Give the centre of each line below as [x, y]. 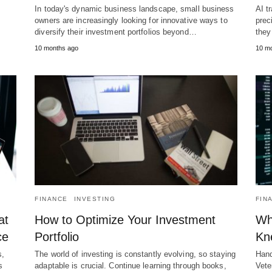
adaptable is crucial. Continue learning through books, [131, 265]
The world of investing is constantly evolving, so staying [135, 254]
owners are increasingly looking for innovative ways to [131, 20]
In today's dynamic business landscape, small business [134, 8]
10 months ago [57, 48]
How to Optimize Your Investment [125, 219]
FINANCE [51, 199]
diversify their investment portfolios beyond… [116, 32]
